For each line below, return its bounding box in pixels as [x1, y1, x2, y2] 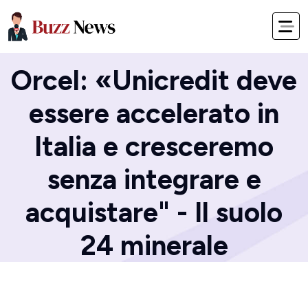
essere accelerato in [29, 97, 279, 130]
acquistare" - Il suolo [25, 196, 283, 229]
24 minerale [80, 229, 228, 262]
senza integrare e [47, 163, 261, 196]
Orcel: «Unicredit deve [11, 64, 297, 97]
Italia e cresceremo [34, 130, 274, 163]
